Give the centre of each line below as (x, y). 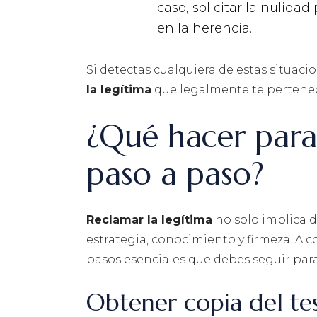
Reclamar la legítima (149, 220)
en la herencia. (204, 29)
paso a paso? (175, 174)
